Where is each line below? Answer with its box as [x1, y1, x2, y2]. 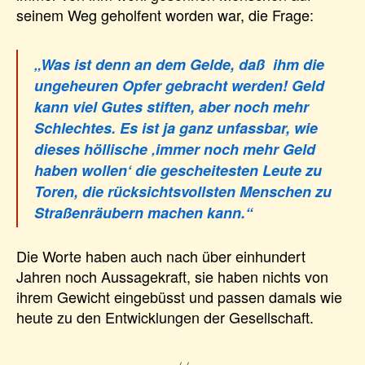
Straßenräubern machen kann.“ [34, 202, 253, 224]
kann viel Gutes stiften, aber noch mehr [34, 96, 309, 118]
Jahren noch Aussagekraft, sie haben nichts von [16, 265, 328, 287]
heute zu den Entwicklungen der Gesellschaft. [16, 306, 314, 328]
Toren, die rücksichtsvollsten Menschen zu [34, 181, 332, 203]
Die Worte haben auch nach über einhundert [16, 244, 306, 266]
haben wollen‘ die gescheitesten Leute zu [34, 160, 322, 182]
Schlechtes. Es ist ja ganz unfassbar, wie [34, 117, 318, 139]
